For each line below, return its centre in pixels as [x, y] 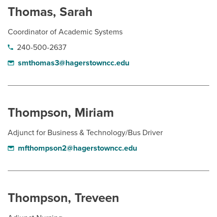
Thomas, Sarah [50, 12]
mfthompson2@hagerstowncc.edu [77, 148]
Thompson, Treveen [63, 198]
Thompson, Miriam [61, 113]
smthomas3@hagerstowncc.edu [73, 63]
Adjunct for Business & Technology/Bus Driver [85, 133]
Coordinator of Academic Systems [65, 32]
